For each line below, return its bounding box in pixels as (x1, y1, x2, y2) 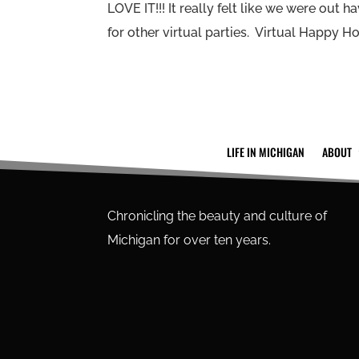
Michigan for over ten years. (107, 232, 272, 248)
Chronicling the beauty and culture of (107, 208, 328, 224)
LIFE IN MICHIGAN (227, 143, 305, 160)
